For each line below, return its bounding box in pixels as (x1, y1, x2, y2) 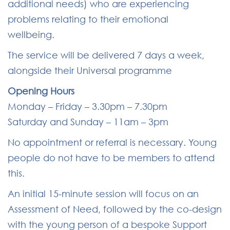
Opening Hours (8, 85, 74, 97)
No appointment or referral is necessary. (8, 137, 186, 148)
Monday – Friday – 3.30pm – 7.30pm (8, 101, 167, 112)
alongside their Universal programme (8, 65, 172, 76)
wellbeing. (8, 29, 60, 40)
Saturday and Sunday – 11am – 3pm (8, 116, 168, 127)
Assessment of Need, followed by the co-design (8, 203, 222, 215)
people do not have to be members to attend (8, 152, 215, 163)
